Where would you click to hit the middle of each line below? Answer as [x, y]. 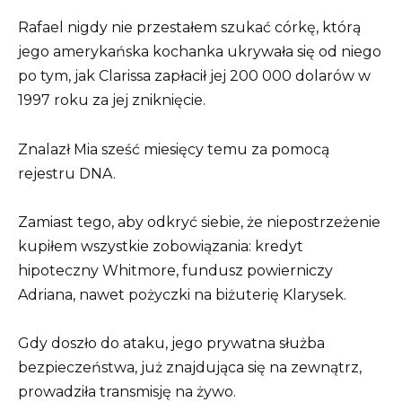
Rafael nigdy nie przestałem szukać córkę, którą [189, 28]
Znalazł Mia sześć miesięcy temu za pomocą [174, 149]
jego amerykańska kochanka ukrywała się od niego [200, 52]
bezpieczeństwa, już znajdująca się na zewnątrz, [190, 367]
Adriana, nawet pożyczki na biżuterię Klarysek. [182, 294]
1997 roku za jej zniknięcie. [112, 100]
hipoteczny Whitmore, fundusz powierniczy [175, 270]
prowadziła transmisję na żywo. [127, 391]
